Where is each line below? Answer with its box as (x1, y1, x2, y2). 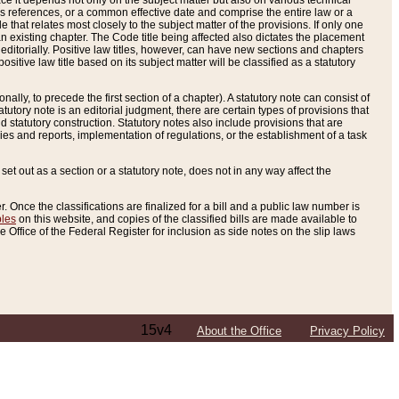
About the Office (197, 324, 281, 338)
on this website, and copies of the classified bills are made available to (16, 213, 357, 226)
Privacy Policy (310, 324, 385, 338)
